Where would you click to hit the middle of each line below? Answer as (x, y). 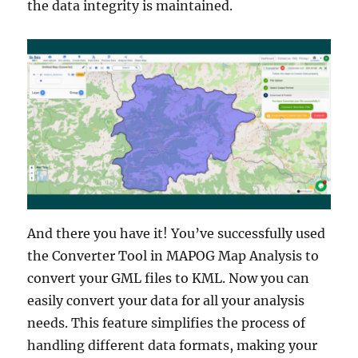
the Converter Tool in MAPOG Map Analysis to (173, 256)
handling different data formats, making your (173, 346)
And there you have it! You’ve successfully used (177, 234)
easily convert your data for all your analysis (166, 301)
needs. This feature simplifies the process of (167, 323)
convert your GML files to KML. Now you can (169, 278)
